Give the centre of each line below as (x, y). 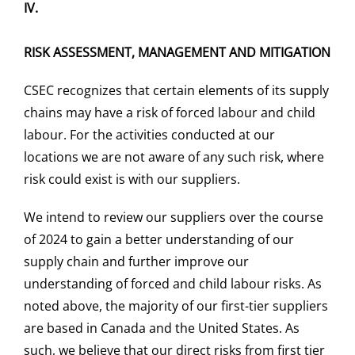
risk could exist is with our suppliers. (132, 179)
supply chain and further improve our (136, 261)
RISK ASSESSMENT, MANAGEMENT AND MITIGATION (177, 52)
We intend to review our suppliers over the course (173, 217)
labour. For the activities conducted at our (149, 135)
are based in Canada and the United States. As (161, 328)
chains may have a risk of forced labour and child (169, 113)
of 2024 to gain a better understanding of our (158, 239)
